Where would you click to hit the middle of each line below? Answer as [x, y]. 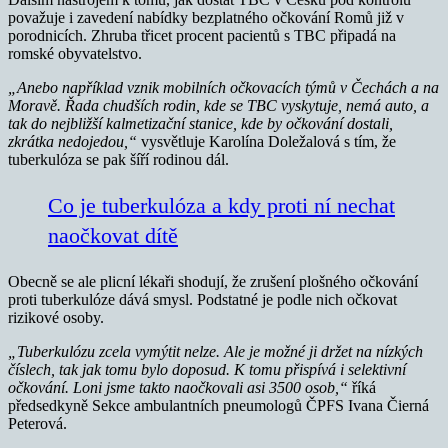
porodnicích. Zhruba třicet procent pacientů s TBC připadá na [202, 36]
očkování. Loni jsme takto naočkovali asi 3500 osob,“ [180, 388]
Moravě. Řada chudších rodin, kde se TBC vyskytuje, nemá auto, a [218, 106]
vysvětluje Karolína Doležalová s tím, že [266, 142]
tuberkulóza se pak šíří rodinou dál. [118, 160]
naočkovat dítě [113, 236]
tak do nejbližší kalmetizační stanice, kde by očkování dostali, [200, 124]
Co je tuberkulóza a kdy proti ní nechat [221, 206]
